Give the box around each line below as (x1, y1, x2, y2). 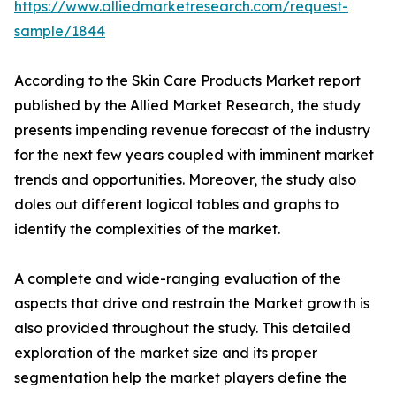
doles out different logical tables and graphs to (14, 195, 339, 214)
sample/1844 (14, 22, 105, 41)
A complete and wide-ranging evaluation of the (14, 270, 341, 288)
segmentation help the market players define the (14, 369, 347, 387)
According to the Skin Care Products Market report (14, 72, 361, 90)
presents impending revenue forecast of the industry (14, 121, 370, 140)
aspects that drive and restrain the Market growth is (14, 294, 369, 313)
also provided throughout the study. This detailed (14, 319, 351, 338)
